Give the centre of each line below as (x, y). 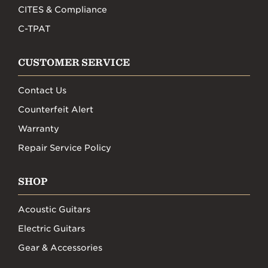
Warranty (39, 129)
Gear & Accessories (60, 248)
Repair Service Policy (65, 148)
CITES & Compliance (63, 10)
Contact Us (42, 90)
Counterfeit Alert (56, 109)
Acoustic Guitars (54, 209)
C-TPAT (34, 29)
